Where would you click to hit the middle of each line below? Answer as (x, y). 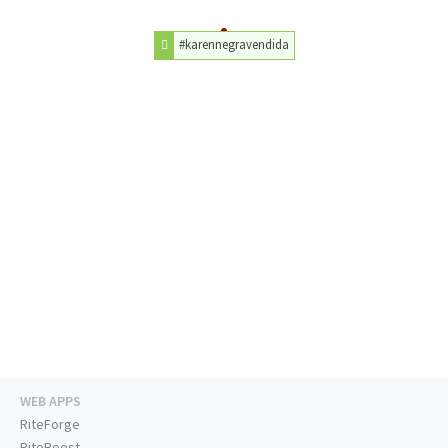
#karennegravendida (233, 44)
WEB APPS (50, 401)
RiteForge (50, 424)
